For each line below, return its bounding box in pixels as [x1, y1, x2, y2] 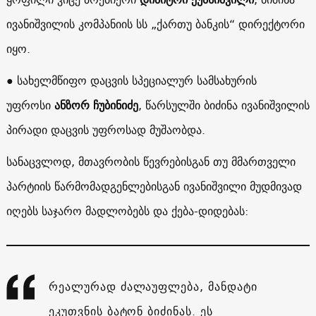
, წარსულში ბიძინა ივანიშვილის [138, 95, 310, 115]
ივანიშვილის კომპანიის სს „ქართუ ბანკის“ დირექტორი [6, 13, 305, 34]
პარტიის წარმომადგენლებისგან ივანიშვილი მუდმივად [6, 176, 302, 196]
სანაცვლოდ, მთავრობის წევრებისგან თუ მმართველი [6, 151, 296, 171]
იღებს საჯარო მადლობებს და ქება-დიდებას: [6, 200, 248, 221]
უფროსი [6, 95, 54, 115]
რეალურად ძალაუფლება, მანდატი [48, 276, 257, 296]
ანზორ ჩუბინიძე [54, 95, 138, 115]
